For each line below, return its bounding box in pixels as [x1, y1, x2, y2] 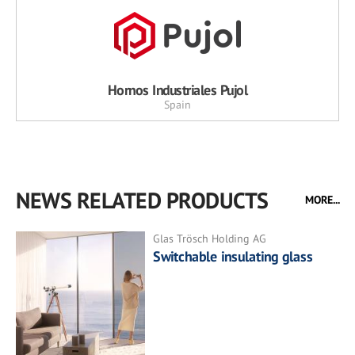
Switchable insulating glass [153, 247, 314, 266]
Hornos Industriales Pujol [107, 81, 248, 100]
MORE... [305, 193, 340, 208]
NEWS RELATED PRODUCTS [16, 185, 269, 216]
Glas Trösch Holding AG [153, 231, 267, 246]
